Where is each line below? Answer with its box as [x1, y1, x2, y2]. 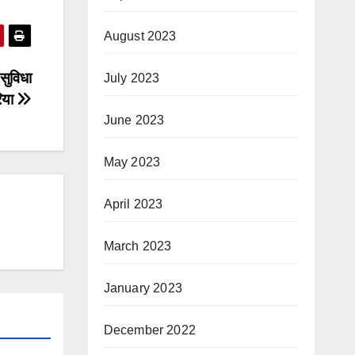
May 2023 [103, 155, 161, 169]
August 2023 [103, 29, 177, 43]
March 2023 [103, 239, 172, 253]
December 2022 [103, 323, 197, 337]
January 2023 [103, 281, 182, 295]
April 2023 [103, 197, 163, 211]
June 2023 [103, 113, 165, 127]
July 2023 [103, 71, 160, 85]
